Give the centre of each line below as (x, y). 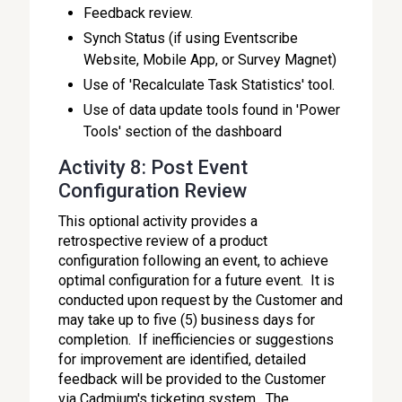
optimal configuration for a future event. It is (197, 280)
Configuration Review (153, 191)
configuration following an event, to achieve (194, 261)
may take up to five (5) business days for (187, 320)
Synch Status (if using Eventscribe (191, 38)
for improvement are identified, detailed (183, 359)
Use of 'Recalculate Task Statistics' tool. (210, 85)
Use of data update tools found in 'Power (212, 110)
